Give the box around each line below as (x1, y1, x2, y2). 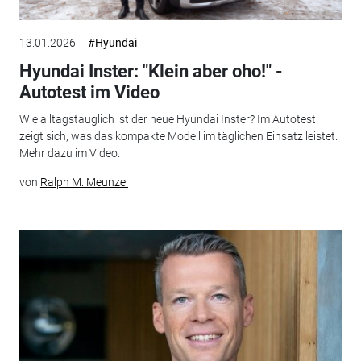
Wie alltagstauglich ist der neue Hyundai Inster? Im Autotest (19, 113, 316, 126)
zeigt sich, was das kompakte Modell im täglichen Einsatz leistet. (19, 130, 338, 143)
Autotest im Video (19, 81, 160, 102)
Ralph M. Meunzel (39, 176, 128, 189)
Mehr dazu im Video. (19, 147, 120, 160)
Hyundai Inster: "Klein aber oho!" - (19, 60, 283, 81)
